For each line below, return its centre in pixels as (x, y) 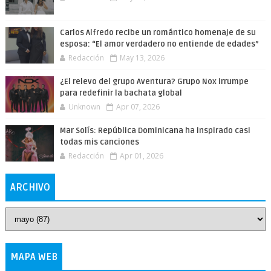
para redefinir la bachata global (121, 93)
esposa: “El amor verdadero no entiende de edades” (159, 44)
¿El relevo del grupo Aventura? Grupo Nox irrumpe (154, 82)
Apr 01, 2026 (141, 156)
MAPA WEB (34, 257)
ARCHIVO (30, 188)
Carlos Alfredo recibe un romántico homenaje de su (158, 33)
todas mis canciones (99, 142)
